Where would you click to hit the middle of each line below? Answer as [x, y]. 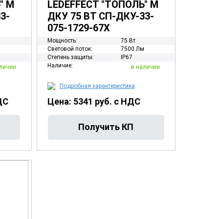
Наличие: [60, 66]
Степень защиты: [70, 57]
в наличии [145, 67]
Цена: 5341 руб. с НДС [94, 101]
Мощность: [62, 41]
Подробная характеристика [97, 86]
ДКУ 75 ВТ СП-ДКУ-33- [100, 16]
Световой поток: [70, 49]
